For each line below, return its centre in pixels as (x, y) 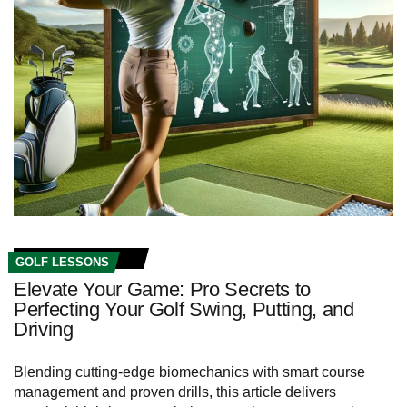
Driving (44, 330)
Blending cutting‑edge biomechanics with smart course (189, 372)
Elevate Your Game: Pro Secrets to (163, 290)
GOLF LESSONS (62, 263)
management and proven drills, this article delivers (175, 392)
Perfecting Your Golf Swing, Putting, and (184, 310)
